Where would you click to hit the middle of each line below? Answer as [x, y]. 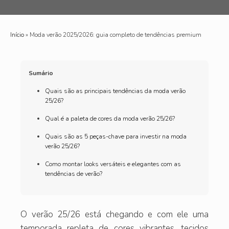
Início [17, 35]
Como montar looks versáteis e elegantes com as [113, 164]
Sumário [41, 73]
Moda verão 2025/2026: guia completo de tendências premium [116, 35]
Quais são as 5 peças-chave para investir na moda [116, 136]
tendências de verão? [74, 174]
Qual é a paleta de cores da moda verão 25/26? [110, 118]
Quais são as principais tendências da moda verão [115, 91]
